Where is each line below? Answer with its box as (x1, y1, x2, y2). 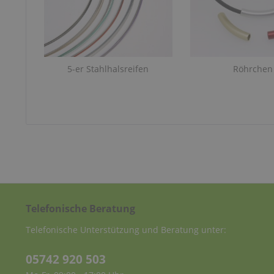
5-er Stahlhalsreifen (67, 63, 149, 75)
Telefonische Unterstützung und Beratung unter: (26, 224, 226, 235)
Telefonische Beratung (26, 202, 135, 215)
